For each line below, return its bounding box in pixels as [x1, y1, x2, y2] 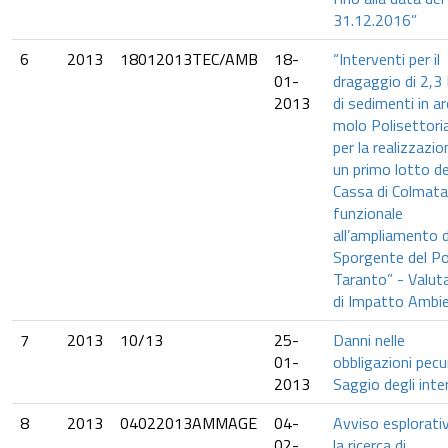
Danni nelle [333, 328, 405, 352]
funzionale [333, 201, 403, 225]
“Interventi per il [333, 47, 440, 71]
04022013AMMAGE [120, 411, 257, 435]
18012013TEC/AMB [120, 47, 258, 71]
